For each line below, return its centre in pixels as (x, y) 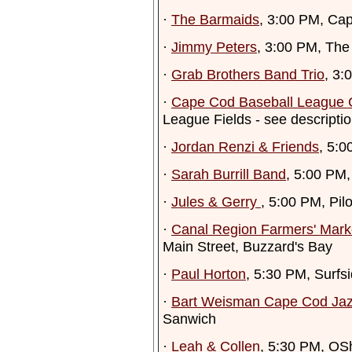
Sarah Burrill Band (229, 174)
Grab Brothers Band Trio (248, 74)
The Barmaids (215, 19)
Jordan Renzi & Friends (245, 147)
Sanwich (189, 319)
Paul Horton (209, 274)
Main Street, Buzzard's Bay (247, 246)
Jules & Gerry (216, 202)
